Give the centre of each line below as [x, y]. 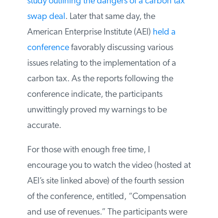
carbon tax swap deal [66, 17]
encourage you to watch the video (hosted [104, 166]
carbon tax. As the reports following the [100, 79]
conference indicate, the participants [94, 95]
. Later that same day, [145, 17]
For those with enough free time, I [88, 150]
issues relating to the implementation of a [101, 64]
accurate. [44, 126]
